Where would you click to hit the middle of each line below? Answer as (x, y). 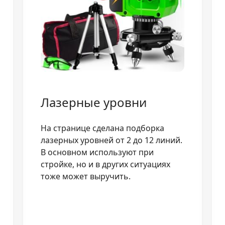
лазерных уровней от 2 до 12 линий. (111, 140)
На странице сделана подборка (102, 128)
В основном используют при (97, 152)
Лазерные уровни (93, 102)
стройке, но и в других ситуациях (105, 164)
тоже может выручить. (85, 176)
